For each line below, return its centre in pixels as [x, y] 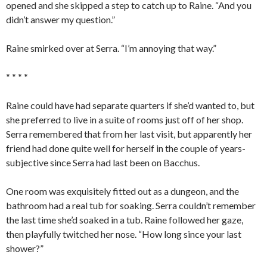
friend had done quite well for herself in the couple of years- [126, 148]
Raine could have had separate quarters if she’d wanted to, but [130, 105]
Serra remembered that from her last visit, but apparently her [129, 134]
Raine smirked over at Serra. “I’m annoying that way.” [111, 48]
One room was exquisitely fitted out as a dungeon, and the [122, 191]
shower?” [25, 249]
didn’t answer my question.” [60, 20]
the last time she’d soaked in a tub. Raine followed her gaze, [125, 220]
